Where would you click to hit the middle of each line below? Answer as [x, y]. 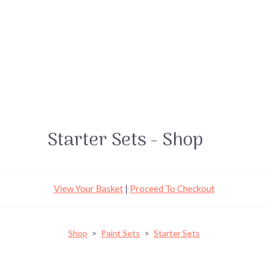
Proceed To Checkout [172, 188]
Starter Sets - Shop [125, 141]
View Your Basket [88, 188]
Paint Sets [121, 233]
